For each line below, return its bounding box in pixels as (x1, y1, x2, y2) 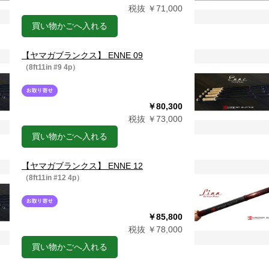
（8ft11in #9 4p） (22, 63, 79, 71)
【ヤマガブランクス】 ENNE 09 (22, 50, 143, 60)
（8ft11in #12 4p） (22, 174, 83, 182)
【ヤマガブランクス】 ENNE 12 (22, 161, 143, 171)
